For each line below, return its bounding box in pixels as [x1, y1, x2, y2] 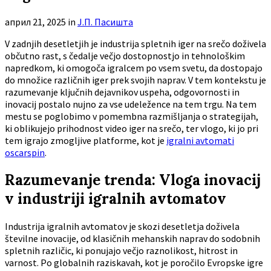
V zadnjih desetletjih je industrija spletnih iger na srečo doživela [5, 37, 266, 50]
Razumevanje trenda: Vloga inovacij [5, 170, 261, 189]
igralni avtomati [166, 134, 234, 146]
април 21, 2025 [5, 15, 68, 28]
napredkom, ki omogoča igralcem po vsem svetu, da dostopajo [5, 61, 263, 74]
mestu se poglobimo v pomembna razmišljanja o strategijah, [5, 109, 258, 122]
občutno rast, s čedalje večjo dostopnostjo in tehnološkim [5, 49, 245, 62]
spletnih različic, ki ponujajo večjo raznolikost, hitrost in [5, 244, 238, 256]
